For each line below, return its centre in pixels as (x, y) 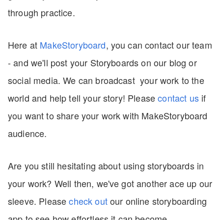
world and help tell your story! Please (83, 98)
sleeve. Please (39, 201)
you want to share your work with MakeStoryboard (108, 115)
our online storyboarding (157, 201)
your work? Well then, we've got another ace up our (110, 183)
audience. (29, 133)
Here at (24, 45)
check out (88, 201)
